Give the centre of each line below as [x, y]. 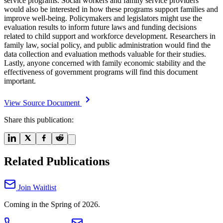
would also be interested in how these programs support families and [111, 9]
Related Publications [57, 161]
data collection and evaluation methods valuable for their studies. [105, 54]
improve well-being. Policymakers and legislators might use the [103, 18]
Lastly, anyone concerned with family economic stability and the [105, 63]
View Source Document [43, 103]
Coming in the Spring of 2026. [52, 204]
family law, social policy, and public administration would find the [107, 45]
